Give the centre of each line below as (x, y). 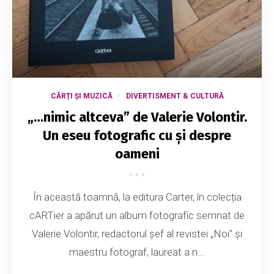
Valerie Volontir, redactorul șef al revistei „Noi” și (137, 234)
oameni (137, 154)
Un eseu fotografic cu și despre (137, 136)
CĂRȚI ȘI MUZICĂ (81, 96)
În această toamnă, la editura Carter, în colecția (137, 197)
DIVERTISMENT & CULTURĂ (175, 96)
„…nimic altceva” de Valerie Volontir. (137, 117)
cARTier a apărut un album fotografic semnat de (137, 216)
